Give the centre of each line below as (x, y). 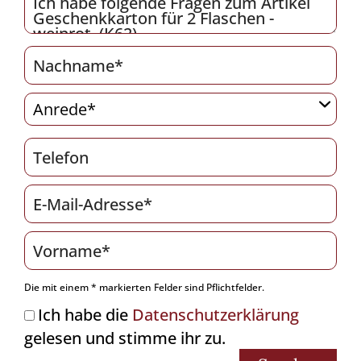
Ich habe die (85, 315)
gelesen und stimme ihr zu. (125, 338)
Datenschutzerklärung (216, 315)
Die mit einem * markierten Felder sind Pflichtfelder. (144, 287)
